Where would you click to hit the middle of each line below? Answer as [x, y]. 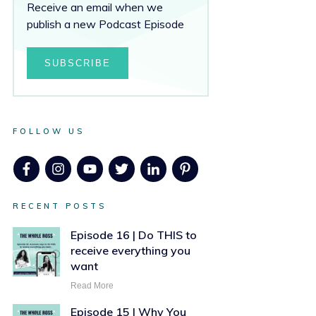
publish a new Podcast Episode [105, 24]
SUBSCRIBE [78, 63]
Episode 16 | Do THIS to [134, 235]
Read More [92, 286]
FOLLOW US [49, 131]
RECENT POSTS [60, 206]
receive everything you [131, 251]
